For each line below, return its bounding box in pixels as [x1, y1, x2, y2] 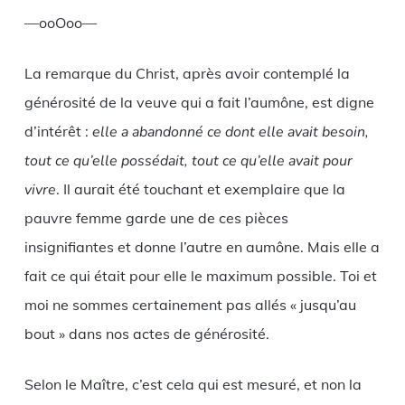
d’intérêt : [24, 121, 92, 140]
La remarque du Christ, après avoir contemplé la [24, 63, 350, 82]
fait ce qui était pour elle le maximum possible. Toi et [24, 266, 377, 285]
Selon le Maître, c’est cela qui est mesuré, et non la [24, 374, 362, 393]
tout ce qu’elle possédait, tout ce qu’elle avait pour [24, 150, 353, 171]
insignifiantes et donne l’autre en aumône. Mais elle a [24, 237, 380, 256]
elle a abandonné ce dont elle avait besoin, [91, 121, 369, 142]
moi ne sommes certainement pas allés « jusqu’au [24, 295, 356, 314]
